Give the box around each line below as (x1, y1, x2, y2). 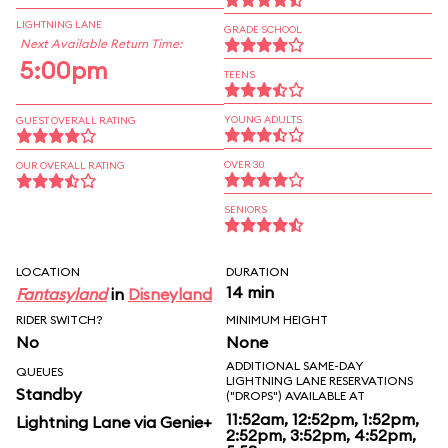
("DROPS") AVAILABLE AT (226, 388, 365, 403)
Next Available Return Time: (20, 36, 182, 51)
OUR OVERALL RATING (16, 159, 125, 172)
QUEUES (16, 364, 63, 379)
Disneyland (128, 284, 212, 304)
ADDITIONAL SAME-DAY (226, 358, 363, 373)
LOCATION (16, 264, 80, 279)
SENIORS (224, 203, 267, 216)
